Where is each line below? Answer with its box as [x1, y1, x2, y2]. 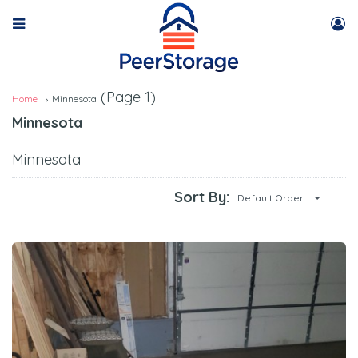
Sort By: [174, 187, 229, 206]
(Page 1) [97, 88, 156, 106]
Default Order [237, 191, 304, 204]
